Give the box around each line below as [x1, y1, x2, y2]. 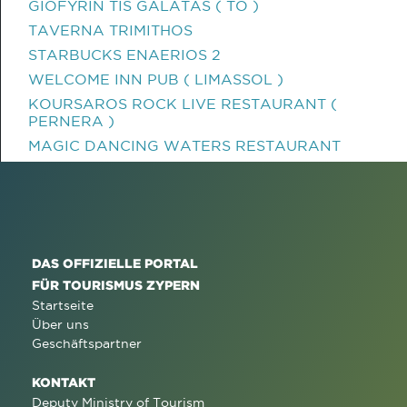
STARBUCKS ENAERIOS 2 [28, 46, 221, 63]
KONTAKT [32, 375, 95, 389]
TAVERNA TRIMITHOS [28, 22, 193, 38]
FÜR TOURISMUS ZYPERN [32, 278, 200, 292]
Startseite [32, 298, 94, 313]
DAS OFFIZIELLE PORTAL [32, 256, 198, 270]
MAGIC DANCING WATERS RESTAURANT [28, 137, 341, 154]
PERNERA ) [28, 113, 114, 129]
